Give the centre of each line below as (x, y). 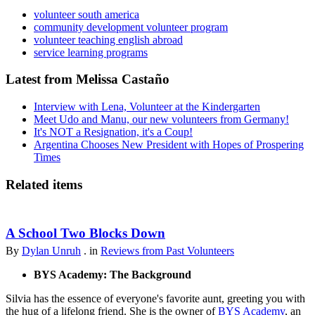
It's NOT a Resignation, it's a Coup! (113, 132)
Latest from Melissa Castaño (88, 79)
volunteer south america (86, 14)
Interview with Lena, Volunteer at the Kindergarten (147, 107)
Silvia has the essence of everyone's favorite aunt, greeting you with (155, 298)
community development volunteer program (131, 27)
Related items (44, 184)
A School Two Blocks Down (85, 233)
